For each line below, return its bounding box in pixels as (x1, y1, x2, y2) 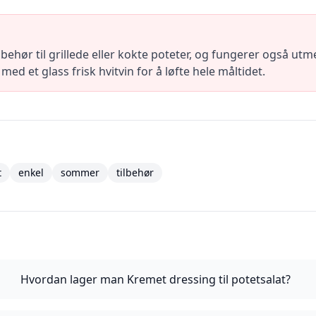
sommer (61, 166, 99, 179)
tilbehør (116, 166, 154, 179)
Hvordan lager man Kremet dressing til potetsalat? (20, 272, 291, 287)
